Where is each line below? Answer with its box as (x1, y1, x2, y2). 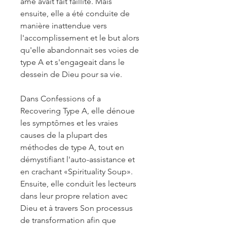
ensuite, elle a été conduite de (20, 9, 130, 18)
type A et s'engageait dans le (20, 57, 125, 67)
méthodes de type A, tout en (20, 142, 124, 152)
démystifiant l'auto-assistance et (20, 155, 135, 164)
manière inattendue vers (20, 21, 107, 30)
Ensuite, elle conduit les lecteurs (20, 179, 136, 188)
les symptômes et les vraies (20, 118, 118, 128)
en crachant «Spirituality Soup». (20, 167, 133, 176)
